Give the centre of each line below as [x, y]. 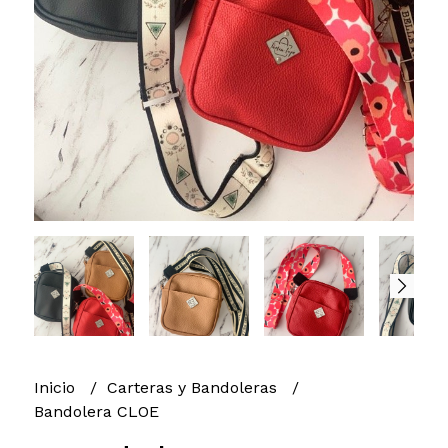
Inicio [56, 387]
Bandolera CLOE [96, 411]
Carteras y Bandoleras [194, 387]
